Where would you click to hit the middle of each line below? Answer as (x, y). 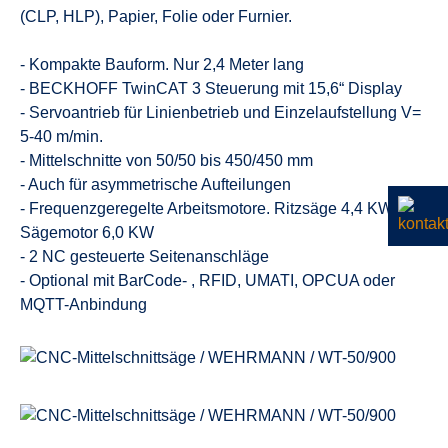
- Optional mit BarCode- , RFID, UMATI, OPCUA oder (207, 280)
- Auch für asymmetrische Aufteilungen (155, 184)
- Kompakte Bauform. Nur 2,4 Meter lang (162, 64)
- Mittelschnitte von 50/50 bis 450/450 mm (166, 160)
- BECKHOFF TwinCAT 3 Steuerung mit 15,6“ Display (211, 88)
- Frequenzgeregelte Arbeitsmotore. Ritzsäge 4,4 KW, (208, 208)
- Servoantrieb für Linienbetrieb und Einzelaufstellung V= (220, 112)
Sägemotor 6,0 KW (87, 232)
